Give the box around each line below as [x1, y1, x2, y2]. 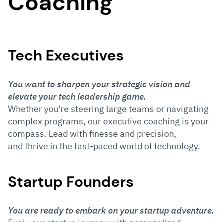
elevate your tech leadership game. [8, 90, 148, 102]
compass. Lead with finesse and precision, [8, 127, 176, 139]
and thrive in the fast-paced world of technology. [8, 140, 200, 152]
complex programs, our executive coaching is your [8, 115, 209, 127]
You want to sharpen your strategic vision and [8, 78, 190, 90]
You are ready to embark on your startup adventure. [8, 204, 214, 216]
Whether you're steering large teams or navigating [8, 103, 209, 114]
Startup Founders [8, 171, 134, 191]
